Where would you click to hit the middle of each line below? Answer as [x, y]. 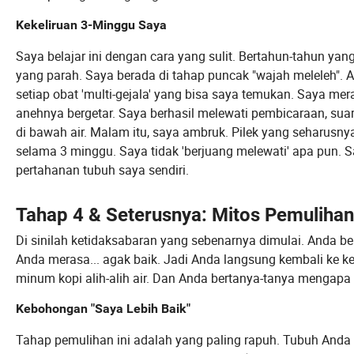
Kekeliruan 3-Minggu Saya [91, 25]
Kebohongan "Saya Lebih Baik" [103, 309]
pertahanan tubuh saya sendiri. [102, 170]
